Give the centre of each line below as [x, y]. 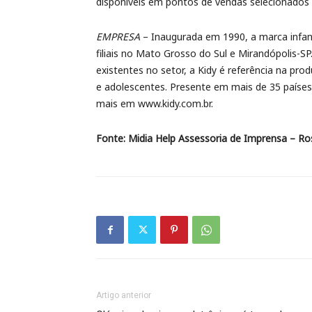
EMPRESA [118, 37]
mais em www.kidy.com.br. [155, 103]
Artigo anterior [124, 295]
